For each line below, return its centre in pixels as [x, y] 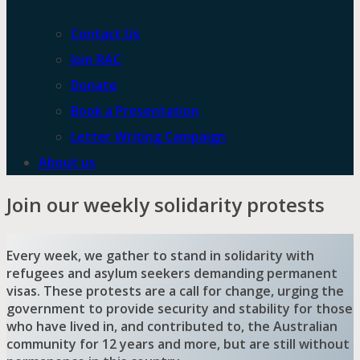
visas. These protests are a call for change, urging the [175, 291]
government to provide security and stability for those [180, 309]
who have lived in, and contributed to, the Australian [172, 327]
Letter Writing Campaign [148, 137]
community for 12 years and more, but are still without [178, 344]
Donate [94, 86]
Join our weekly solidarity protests [166, 205]
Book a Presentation [135, 111]
